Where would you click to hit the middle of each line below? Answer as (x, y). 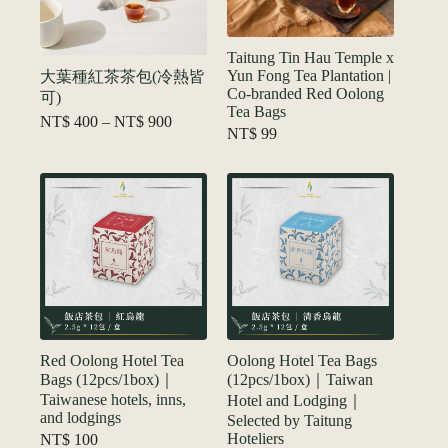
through (195, 175)
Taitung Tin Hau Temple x (311, 58)
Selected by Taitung (290, 421)
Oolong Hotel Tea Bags (302, 361)
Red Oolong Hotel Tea (112, 361)
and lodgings (80, 418)
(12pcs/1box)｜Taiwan (300, 380)
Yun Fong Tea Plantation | (309, 76)
